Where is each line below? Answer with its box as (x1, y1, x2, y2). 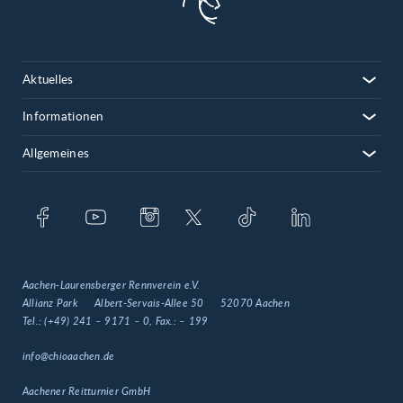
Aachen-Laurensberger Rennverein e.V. (22, 279, 201, 291)
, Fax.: (149, 315, 180, 327)
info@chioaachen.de (22, 350, 115, 362)
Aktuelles (22, 73, 74, 86)
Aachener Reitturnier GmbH (22, 385, 150, 397)
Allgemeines (22, 147, 90, 160)
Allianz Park (22, 297, 78, 309)
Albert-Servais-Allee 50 (94, 297, 204, 309)
